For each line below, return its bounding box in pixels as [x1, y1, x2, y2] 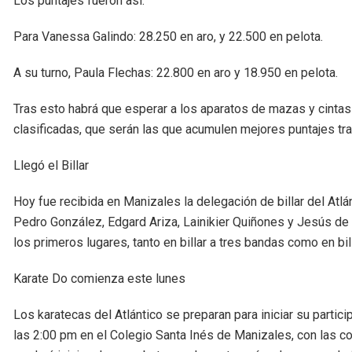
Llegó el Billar [13, 158, 89, 174]
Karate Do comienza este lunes [13, 271, 185, 287]
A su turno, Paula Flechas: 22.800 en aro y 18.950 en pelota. [13, 65, 338, 81]
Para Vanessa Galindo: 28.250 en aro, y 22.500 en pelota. [13, 29, 323, 45]
